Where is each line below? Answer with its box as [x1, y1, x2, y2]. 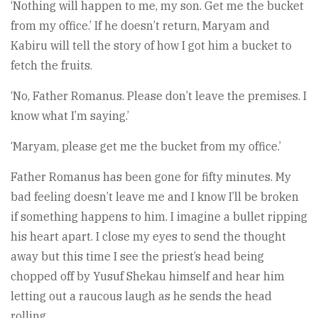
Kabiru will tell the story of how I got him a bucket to [11, 38, 292, 53]
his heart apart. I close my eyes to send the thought [11, 229, 286, 244]
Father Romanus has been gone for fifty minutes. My [11, 170, 291, 185]
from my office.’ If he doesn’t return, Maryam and [11, 18, 270, 33]
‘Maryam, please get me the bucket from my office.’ [11, 139, 281, 154]
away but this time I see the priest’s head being [11, 249, 264, 264]
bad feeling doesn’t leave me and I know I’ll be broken [11, 190, 299, 204]
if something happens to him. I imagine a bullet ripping [11, 209, 307, 224]
